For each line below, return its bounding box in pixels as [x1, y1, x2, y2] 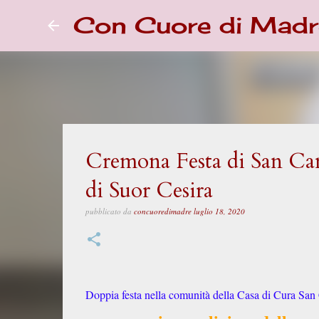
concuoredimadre [133, 206, 192, 216]
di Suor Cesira [85, 176, 213, 205]
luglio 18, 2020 [193, 206, 245, 216]
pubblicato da [85, 206, 134, 216]
